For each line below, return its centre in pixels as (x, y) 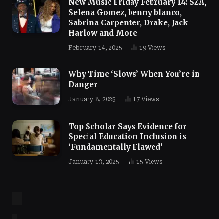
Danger (83, 84)
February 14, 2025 (95, 48)
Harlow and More (103, 33)
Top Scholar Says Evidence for (128, 126)
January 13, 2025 (94, 162)
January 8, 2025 (92, 99)
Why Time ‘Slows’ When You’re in (134, 74)
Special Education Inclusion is (127, 136)
